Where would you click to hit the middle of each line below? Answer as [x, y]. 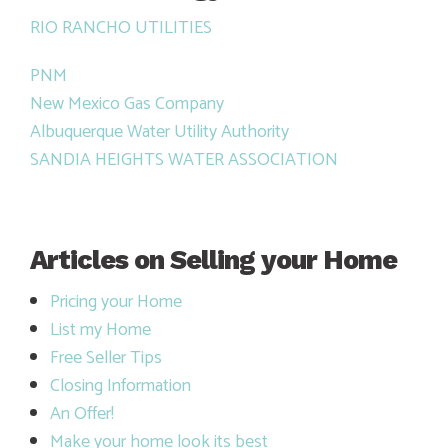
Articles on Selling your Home [213, 259]
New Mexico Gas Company [127, 103]
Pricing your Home [115, 301]
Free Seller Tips [105, 357]
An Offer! [81, 413]
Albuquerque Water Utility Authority [159, 131]
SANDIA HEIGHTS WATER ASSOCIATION [184, 159]
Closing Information [120, 385]
